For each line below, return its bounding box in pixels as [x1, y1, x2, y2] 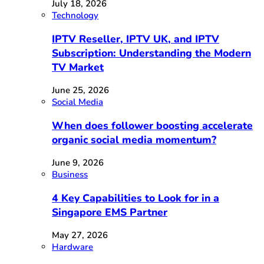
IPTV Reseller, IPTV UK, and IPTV [52, 31, 219, 46]
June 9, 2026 [52, 157, 104, 169]
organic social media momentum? [52, 132, 216, 147]
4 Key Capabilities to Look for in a [52, 190, 219, 205]
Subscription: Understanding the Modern [52, 45, 251, 60]
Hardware [52, 241, 93, 253]
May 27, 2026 [52, 229, 108, 242]
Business [52, 169, 88, 181]
